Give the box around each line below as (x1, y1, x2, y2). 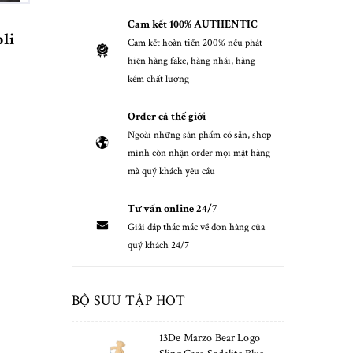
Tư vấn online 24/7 (128, 202, 217, 217)
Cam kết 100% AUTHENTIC (128, 17, 258, 32)
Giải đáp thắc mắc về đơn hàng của (128, 221, 265, 235)
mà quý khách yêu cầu (128, 165, 215, 179)
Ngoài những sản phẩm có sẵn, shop (128, 128, 271, 143)
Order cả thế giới (128, 110, 206, 124)
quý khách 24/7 (128, 239, 189, 253)
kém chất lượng (128, 72, 189, 87)
